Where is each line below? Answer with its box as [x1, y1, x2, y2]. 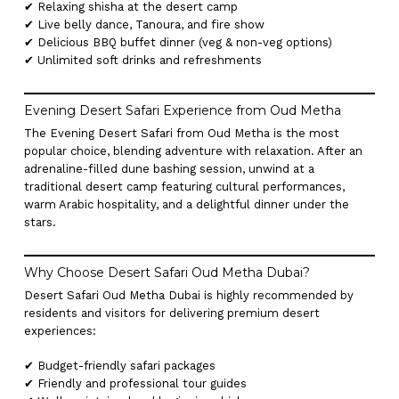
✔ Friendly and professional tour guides [23, 377, 247, 390]
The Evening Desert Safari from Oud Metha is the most [23, 126, 339, 140]
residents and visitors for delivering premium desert [23, 305, 320, 320]
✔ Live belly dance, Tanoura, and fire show [23, 17, 265, 31]
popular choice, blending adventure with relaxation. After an [23, 143, 362, 158]
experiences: [23, 323, 96, 338]
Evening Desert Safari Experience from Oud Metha [23, 102, 341, 118]
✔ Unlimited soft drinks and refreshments [23, 53, 262, 67]
